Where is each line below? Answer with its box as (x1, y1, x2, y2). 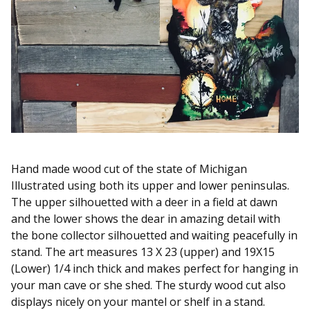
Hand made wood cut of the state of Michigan (11, 161, 247, 177)
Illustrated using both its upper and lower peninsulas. (11, 178, 289, 194)
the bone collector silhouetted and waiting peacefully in (11, 228, 298, 244)
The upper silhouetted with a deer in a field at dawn (11, 194, 277, 210)
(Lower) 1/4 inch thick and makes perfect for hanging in (11, 261, 298, 277)
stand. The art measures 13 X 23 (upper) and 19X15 (11, 244, 275, 260)
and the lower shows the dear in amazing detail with (11, 211, 280, 227)
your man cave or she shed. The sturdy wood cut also (11, 277, 286, 293)
